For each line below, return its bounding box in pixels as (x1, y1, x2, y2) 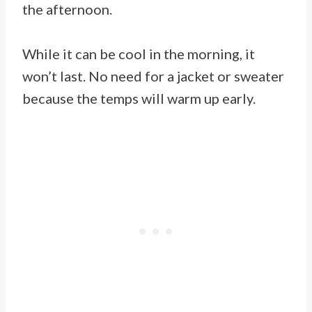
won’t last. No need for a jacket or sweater (22, 68, 284, 85)
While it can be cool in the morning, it (22, 45, 255, 63)
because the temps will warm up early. (22, 90, 258, 107)
